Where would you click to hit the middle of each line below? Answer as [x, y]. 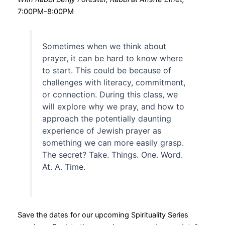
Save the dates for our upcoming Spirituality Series [103, 215]
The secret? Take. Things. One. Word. [112, 155]
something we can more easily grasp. [113, 143]
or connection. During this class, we [110, 95]
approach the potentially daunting [106, 119]
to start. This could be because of [106, 71]
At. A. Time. [64, 167]
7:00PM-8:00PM [45, 11]
